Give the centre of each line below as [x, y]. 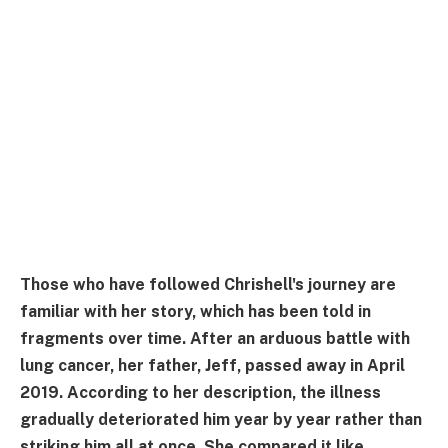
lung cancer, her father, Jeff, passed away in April [212, 366]
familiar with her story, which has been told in [195, 312]
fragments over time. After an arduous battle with [215, 339]
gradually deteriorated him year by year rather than [221, 420]
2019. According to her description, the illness [200, 393]
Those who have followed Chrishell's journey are [208, 285]
